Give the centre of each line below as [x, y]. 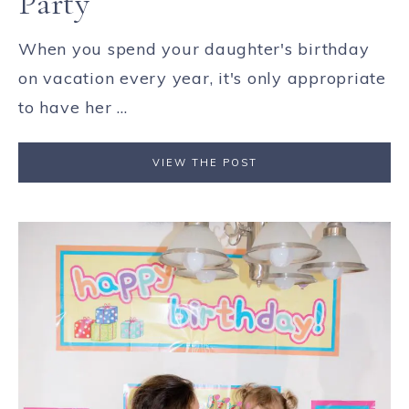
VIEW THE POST [204, 163]
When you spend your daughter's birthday [194, 49]
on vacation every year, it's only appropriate [202, 79]
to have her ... [73, 108]
